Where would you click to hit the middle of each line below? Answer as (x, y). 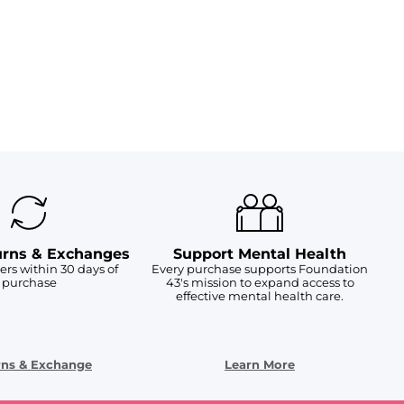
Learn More (260, 365)
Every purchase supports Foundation (260, 269)
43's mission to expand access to (260, 283)
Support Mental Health (260, 254)
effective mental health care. (260, 296)
